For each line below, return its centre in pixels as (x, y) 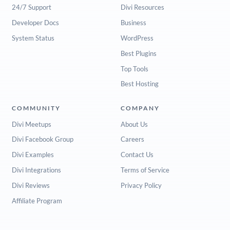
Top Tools (134, 69)
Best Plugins (138, 53)
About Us (134, 124)
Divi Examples (33, 155)
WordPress (137, 38)
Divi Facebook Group (42, 139)
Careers (132, 139)
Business (133, 23)
